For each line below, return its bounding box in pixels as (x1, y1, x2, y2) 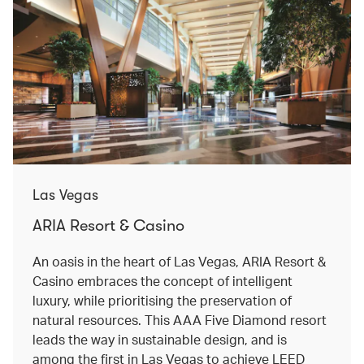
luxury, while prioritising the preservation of (32, 291, 292, 309)
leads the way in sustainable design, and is (32, 330, 287, 348)
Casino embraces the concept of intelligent (32, 271, 292, 289)
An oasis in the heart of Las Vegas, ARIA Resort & (32, 252, 326, 270)
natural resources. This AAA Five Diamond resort (32, 310, 327, 328)
